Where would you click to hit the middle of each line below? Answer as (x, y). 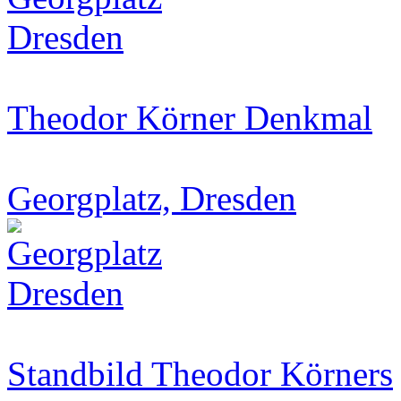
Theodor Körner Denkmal (190, 118)
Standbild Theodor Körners (200, 374)
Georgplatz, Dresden (152, 198)
